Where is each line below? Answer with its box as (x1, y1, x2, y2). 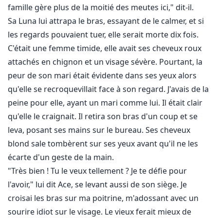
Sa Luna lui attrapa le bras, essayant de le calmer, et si (8, 16, 204, 27)
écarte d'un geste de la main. (8, 152, 114, 163)
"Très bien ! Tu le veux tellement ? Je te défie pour (8, 165, 187, 177)
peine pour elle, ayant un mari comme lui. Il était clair (8, 97, 202, 109)
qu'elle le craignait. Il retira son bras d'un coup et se (8, 111, 198, 122)
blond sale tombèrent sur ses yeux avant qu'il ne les (8, 138, 198, 149)
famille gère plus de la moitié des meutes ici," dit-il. (8, 2, 194, 13)
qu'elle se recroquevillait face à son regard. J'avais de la (8, 84, 209, 95)
